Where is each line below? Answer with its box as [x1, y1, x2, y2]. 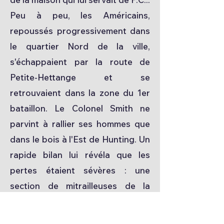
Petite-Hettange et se [10, 72, 150, 82]
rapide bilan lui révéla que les [10, 149, 150, 160]
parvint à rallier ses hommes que [10, 118, 150, 129]
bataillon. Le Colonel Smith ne [10, 103, 150, 113]
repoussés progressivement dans [10, 25, 150, 36]
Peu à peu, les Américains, [10, 10, 150, 20]
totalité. [10, 211, 42, 222]
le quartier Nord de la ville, [10, 41, 150, 51]
